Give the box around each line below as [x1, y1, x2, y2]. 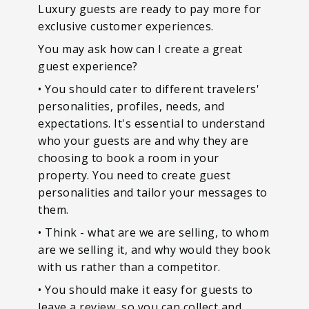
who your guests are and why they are [38, 132, 248, 148]
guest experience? [38, 58, 138, 74]
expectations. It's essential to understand [38, 115, 265, 131]
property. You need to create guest [38, 167, 230, 183]
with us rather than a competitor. [38, 259, 221, 275]
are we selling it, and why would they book [38, 241, 270, 257]
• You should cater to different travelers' [38, 81, 259, 97]
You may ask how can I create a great [38, 41, 242, 57]
